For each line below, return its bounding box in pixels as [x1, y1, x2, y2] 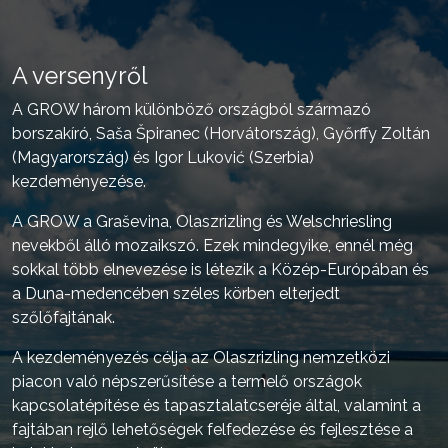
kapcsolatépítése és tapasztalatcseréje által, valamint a [12, 396, 421, 415]
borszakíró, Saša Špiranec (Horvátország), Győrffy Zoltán [12, 124, 430, 143]
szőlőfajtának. [12, 308, 115, 327]
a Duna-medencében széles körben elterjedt [12, 284, 340, 303]
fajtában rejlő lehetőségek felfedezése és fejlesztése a [12, 420, 413, 439]
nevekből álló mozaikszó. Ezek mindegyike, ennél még [12, 236, 413, 255]
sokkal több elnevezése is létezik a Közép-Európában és [12, 260, 429, 279]
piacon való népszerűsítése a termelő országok [12, 372, 362, 391]
